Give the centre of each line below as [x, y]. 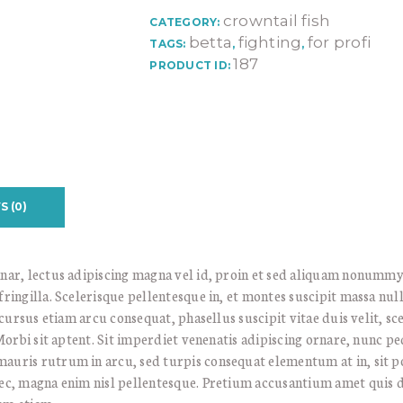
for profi [339, 42]
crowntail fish [277, 20]
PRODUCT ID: [192, 65]
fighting [270, 42]
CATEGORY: [186, 22]
